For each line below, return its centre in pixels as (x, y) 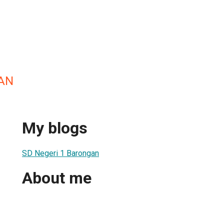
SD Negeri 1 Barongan (60, 153)
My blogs (55, 128)
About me (57, 178)
